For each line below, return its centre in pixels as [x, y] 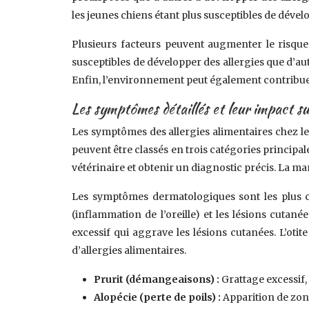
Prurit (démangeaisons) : [158, 279]
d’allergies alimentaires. [129, 250]
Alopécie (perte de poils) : [159, 297]
